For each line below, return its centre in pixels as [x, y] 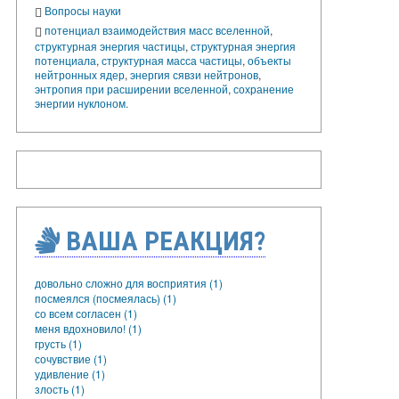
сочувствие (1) [71, 358]
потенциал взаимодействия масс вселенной [157, 30]
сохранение [264, 88]
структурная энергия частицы [110, 45]
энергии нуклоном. [81, 102]
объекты [269, 60]
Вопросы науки [83, 11]
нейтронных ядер [80, 74]
